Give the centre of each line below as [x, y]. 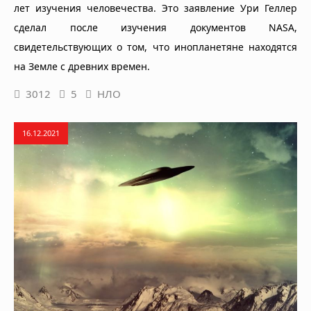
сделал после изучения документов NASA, [155, 28]
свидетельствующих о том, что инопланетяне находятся [155, 47]
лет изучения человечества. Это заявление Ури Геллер [155, 8]
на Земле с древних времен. [82, 67]
